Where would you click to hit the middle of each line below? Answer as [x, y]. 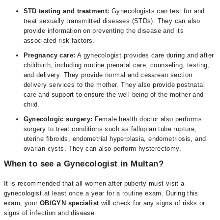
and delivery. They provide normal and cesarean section [108, 75]
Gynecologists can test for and [157, 11]
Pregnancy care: [49, 55]
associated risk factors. [59, 41]
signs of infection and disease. [51, 213]
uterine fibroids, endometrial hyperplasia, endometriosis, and [115, 139]
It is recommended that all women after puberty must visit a [94, 183]
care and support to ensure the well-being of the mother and [113, 95]
